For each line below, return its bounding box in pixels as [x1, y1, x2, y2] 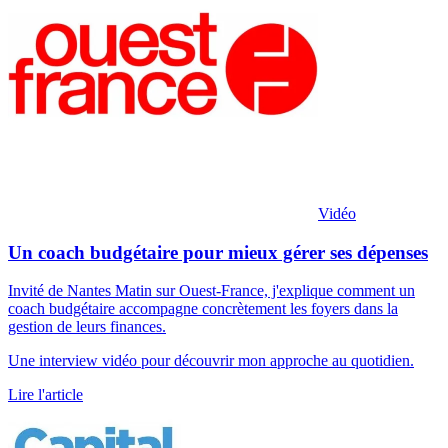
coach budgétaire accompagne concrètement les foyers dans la [8, 300, 398, 318]
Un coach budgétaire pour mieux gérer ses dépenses [8, 241, 428, 263]
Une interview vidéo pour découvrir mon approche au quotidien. [8, 352, 414, 370]
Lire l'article [8, 386, 83, 404]
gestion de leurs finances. [8, 318, 166, 336]
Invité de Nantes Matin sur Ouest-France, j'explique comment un [8, 282, 415, 300]
